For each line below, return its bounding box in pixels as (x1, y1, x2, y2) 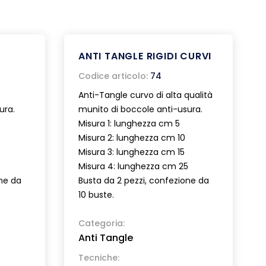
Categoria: (78, 217, 125, 229)
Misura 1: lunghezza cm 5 (78, 118, 180, 129)
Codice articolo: (78, 70, 148, 82)
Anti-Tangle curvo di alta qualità (78, 89, 213, 101)
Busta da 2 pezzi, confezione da (78, 175, 209, 186)
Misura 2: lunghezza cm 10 (78, 132, 185, 144)
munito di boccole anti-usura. (78, 103, 202, 115)
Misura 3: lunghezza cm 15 (78, 146, 185, 158)
